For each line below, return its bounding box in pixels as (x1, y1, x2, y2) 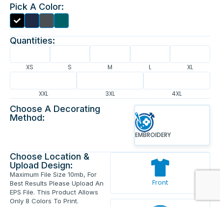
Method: (10, 112, 45, 123)
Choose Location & (10, 151, 89, 162)
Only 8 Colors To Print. (10, 196, 79, 205)
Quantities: (10, 35, 55, 46)
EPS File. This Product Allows (10, 188, 98, 196)
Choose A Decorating (10, 103, 100, 114)
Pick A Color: (10, 1, 64, 12)
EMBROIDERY (135, 130, 171, 139)
